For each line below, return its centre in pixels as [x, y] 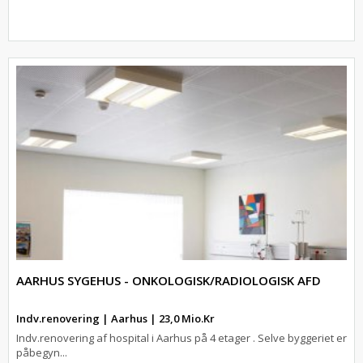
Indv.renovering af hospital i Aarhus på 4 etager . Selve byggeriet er [181, 338]
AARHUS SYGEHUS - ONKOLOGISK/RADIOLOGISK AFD [169, 280]
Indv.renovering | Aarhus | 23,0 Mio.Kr [115, 318]
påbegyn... [42, 352]
